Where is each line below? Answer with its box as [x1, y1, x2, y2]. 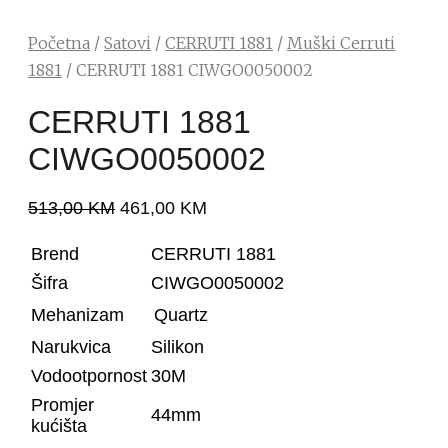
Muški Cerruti [287, 32, 395, 53]
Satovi [104, 32, 151, 53]
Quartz [154, 304, 208, 325]
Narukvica [31, 336, 111, 357]
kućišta [31, 415, 87, 436]
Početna [28, 32, 90, 53]
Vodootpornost [31, 365, 147, 386]
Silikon [151, 336, 204, 357]
